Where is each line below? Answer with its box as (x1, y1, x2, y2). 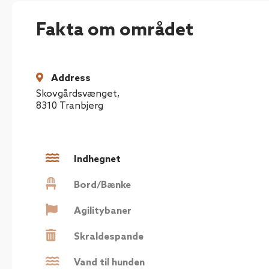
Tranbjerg (59, 100, 103, 112)
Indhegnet (74, 153, 121, 165)
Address (51, 72, 91, 84)
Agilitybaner (74, 205, 131, 217)
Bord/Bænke (74, 179, 131, 191)
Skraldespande (74, 231, 144, 243)
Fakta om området (36, 19, 193, 41)
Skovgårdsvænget (36, 88, 117, 100)
